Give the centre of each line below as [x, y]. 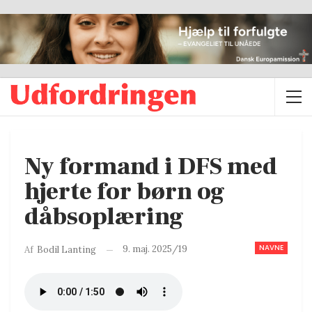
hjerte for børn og [125, 192]
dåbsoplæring [104, 217]
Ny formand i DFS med [151, 167]
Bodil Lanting [67, 250]
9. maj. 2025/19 [155, 249]
